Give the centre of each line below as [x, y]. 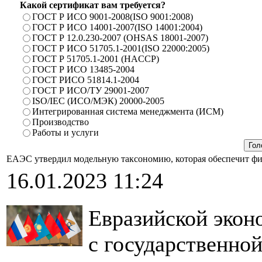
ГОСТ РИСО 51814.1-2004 [85, 80]
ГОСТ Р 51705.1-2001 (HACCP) [95, 59]
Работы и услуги [65, 132]
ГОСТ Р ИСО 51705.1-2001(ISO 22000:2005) [120, 48]
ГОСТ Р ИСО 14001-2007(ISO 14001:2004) [117, 27]
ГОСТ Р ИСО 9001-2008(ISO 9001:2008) [112, 17]
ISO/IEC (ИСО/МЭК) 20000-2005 [98, 101]
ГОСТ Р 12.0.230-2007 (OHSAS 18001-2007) [120, 38]
